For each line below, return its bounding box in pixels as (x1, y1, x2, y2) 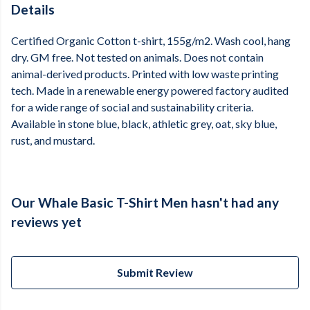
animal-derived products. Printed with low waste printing (11, 67, 279, 81)
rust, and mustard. (11, 134, 95, 147)
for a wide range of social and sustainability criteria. (11, 100, 253, 114)
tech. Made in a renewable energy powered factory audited (11, 84, 289, 98)
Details (11, 1, 55, 17)
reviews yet (11, 214, 82, 230)
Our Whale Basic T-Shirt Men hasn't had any (11, 194, 279, 211)
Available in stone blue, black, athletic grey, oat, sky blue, (11, 117, 277, 131)
